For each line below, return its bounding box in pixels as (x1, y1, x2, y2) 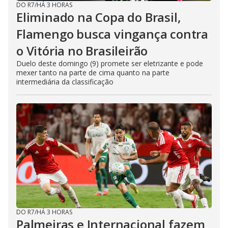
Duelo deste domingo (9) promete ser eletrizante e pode (16, 59, 203, 68)
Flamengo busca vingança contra (16, 25, 208, 42)
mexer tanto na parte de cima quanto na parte (16, 68, 169, 77)
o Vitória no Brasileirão (16, 42, 148, 59)
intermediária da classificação (16, 77, 113, 87)
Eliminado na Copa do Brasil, (16, 9, 181, 25)
